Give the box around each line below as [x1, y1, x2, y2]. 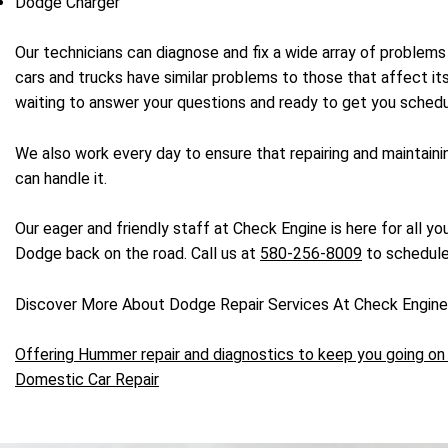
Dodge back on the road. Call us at [15, 244, 260, 264]
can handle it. [15, 168, 107, 188]
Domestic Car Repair [15, 369, 159, 389]
